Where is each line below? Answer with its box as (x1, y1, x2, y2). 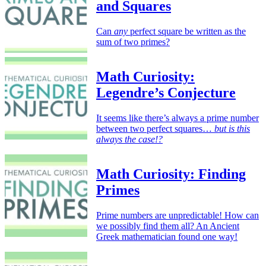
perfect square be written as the (128, 26, 246, 37)
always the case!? (96, 134, 163, 144)
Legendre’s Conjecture (96, 85, 236, 101)
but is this (214, 123, 250, 134)
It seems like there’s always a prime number (96, 113, 259, 123)
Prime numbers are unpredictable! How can (96, 210, 259, 220)
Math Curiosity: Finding (96, 166, 246, 182)
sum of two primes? (96, 37, 170, 47)
